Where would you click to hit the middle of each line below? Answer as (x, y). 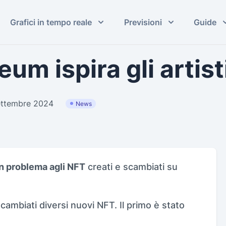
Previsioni (143, 22)
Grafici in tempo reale (51, 22)
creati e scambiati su (131, 167)
